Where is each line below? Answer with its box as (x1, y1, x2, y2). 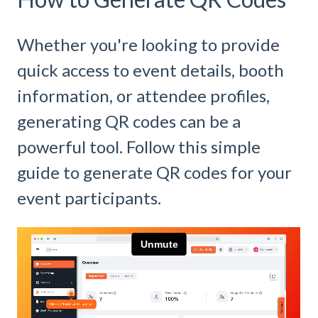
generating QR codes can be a (17, 111, 241, 132)
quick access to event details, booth (17, 60, 284, 81)
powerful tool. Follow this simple (17, 136, 261, 158)
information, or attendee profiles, (17, 85, 270, 106)
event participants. (17, 187, 161, 209)
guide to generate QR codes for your (17, 162, 292, 183)
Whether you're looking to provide (17, 34, 280, 55)
